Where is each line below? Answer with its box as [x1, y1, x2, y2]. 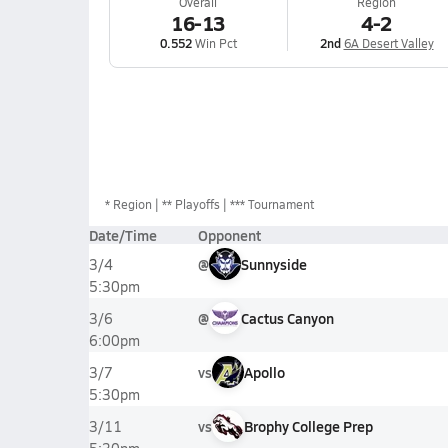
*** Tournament [229, 196, 314, 212]
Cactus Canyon [240, 308, 334, 328]
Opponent [197, 225, 261, 245]
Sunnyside [240, 254, 307, 274]
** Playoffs [161, 196, 220, 212]
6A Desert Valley [343, 35, 434, 51]
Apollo [243, 362, 285, 382]
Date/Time [88, 225, 157, 245]
